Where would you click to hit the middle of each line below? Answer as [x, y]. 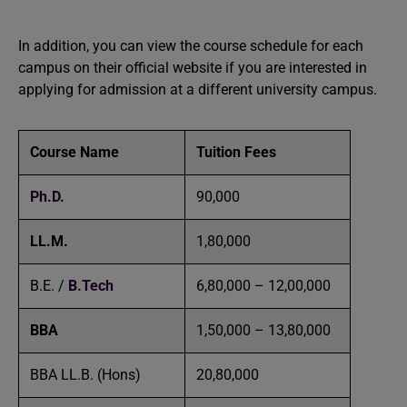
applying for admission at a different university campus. [198, 89]
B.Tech [91, 286]
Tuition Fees [236, 152]
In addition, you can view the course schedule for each [191, 46]
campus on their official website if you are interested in [193, 68]
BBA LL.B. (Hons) [85, 375]
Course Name [74, 152]
